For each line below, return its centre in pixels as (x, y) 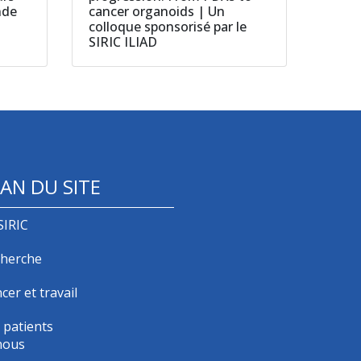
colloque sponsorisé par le (167, 27)
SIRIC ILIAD (122, 42)
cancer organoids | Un (156, 12)
